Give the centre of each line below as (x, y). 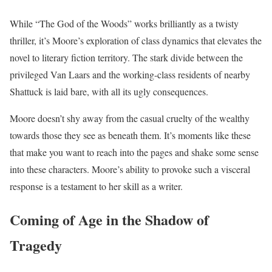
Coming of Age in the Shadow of (109, 220)
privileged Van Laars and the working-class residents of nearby (130, 75)
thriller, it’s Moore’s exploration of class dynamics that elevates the (136, 41)
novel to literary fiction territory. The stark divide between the (126, 58)
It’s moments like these (207, 135)
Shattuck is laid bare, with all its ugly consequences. (109, 92)
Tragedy (36, 245)
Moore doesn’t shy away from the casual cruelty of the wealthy (130, 118)
